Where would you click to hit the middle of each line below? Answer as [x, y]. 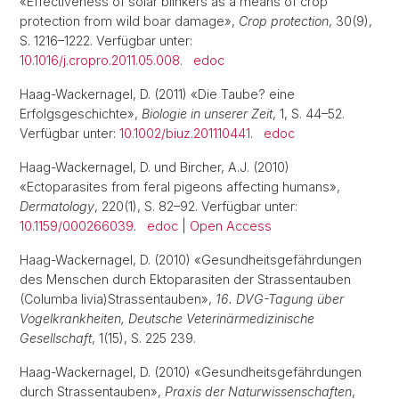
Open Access [231, 226]
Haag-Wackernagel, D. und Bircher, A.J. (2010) [155, 167]
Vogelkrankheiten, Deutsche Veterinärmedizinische [167, 318]
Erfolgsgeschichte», [81, 114]
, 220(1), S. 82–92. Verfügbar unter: [196, 206]
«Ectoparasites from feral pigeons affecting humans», [180, 187]
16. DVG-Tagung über [280, 299]
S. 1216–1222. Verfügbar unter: [106, 41]
